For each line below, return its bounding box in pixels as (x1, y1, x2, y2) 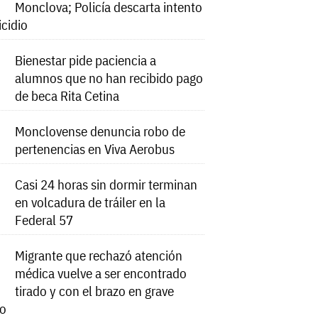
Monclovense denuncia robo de (15, 122, 186, 141)
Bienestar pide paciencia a (15, 51, 157, 70)
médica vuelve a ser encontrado (15, 264, 187, 283)
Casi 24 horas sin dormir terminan (15, 175, 198, 194)
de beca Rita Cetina (15, 87, 120, 105)
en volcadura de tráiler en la (15, 193, 166, 212)
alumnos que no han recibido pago (15, 69, 204, 87)
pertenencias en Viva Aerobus (15, 140, 175, 158)
